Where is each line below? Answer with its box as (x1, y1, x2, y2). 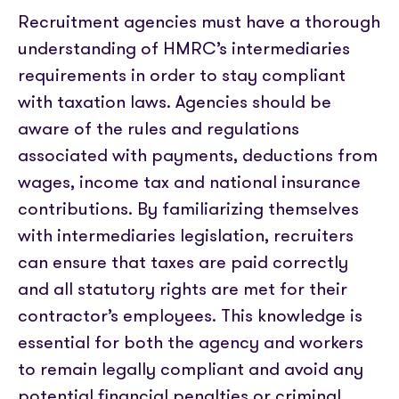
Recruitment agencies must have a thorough (18, 9, 380, 34)
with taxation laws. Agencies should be (18, 89, 331, 114)
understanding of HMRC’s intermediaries (18, 36, 350, 61)
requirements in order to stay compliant (18, 62, 346, 87)
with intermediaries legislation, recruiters (18, 223, 354, 248)
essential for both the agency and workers (18, 330, 363, 354)
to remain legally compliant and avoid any (18, 356, 363, 381)
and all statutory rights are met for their (18, 276, 347, 301)
